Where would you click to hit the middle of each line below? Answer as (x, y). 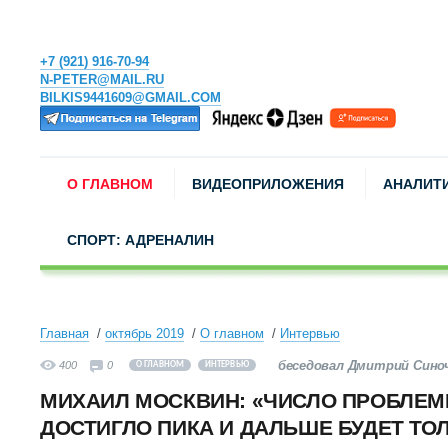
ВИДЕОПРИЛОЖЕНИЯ (268, 184)
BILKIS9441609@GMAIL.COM (130, 97)
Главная (64, 333)
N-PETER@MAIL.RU (102, 79)
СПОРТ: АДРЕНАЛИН (140, 240)
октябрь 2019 (144, 333)
